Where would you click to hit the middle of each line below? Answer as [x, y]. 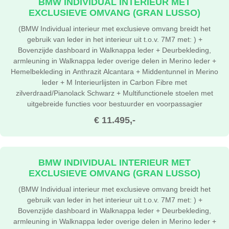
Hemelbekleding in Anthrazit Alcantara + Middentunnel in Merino [114, 71]
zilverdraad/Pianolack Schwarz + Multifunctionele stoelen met [114, 93]
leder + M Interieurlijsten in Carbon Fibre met [114, 82]
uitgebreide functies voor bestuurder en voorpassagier [114, 103]
